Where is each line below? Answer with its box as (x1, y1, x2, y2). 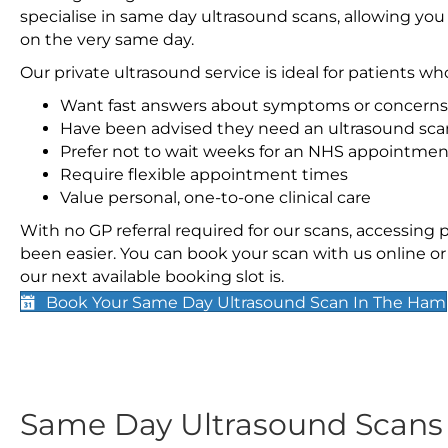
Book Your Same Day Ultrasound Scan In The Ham (46, 293, 446, 313)
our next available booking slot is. (20, 267, 284, 286)
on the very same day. (20, 30, 194, 49)
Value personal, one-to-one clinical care (60, 188, 371, 207)
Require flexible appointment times (60, 165, 348, 184)
